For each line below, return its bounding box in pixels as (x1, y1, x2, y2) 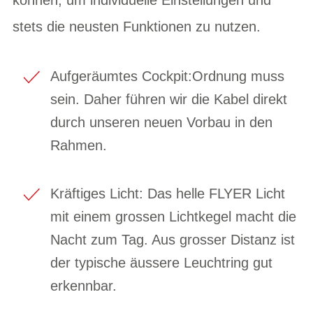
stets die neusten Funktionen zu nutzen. (13, 18, 261, 34)
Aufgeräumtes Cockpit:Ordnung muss (50, 68, 284, 84)
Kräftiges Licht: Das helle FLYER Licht (50, 185, 285, 201)
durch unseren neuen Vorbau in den (50, 114, 272, 130)
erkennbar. (50, 277, 117, 293)
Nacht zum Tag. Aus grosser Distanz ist (50, 231, 295, 247)
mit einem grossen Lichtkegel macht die (50, 208, 296, 224)
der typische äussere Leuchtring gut (50, 254, 272, 270)
